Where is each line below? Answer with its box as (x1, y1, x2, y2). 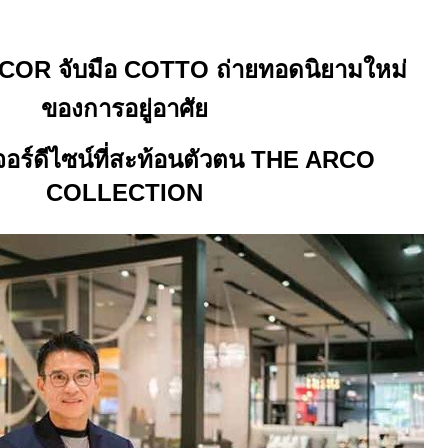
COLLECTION (45, 179, 203, 206)
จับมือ (57, 56, 117, 83)
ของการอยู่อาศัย (40, 95, 208, 122)
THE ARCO (251, 146, 375, 173)
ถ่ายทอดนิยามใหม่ (208, 56, 407, 83)
